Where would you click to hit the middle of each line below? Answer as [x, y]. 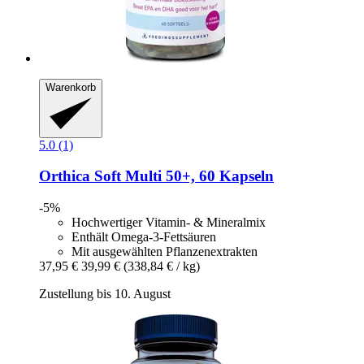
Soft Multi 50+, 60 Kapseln [182, 176]
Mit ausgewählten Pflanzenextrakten [165, 252]
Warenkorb [71, 88]
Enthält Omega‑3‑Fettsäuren [144, 237]
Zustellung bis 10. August [105, 294]
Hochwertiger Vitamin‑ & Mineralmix [169, 223]
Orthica [65, 176]
